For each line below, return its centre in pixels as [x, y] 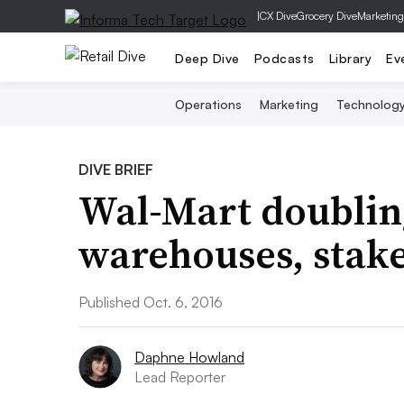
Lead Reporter [180, 377]
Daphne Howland [189, 357]
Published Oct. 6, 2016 [151, 302]
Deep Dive [207, 58]
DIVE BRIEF [116, 170]
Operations [208, 104]
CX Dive [278, 16]
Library [350, 58]
